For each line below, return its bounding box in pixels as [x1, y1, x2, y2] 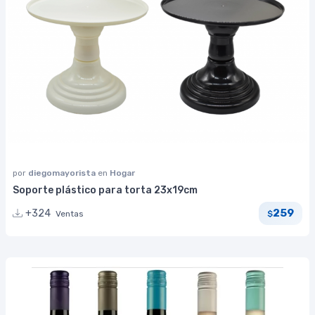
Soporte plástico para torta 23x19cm [13, 184, 198, 196]
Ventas [56, 208, 84, 219]
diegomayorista [28, 167, 98, 178]
